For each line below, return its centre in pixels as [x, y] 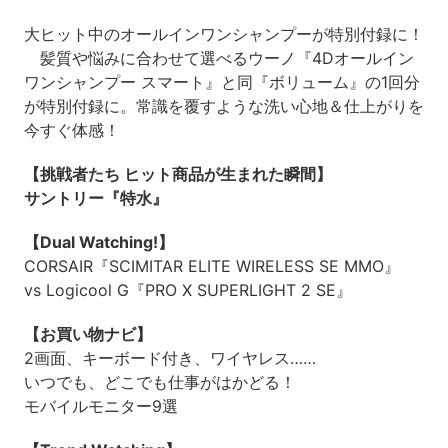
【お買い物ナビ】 [87, 333]
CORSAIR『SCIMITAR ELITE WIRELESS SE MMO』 [211, 265]
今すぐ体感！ [71, 129]
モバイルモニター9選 [100, 405]
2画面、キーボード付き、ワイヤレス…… [169, 357]
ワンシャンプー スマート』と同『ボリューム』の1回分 [221, 81]
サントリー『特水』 [95, 197]
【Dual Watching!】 [98, 241]
